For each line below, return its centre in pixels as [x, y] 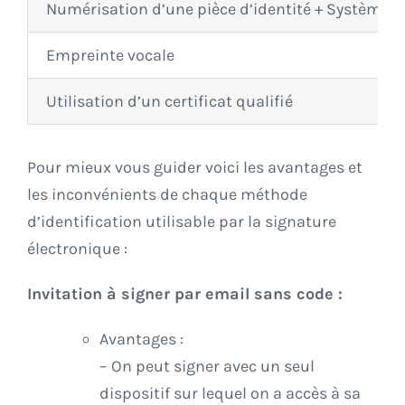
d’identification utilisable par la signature [182, 222]
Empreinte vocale [110, 56]
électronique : [77, 249]
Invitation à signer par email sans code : [185, 294]
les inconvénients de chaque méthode [167, 195]
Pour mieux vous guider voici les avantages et [195, 168]
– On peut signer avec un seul [207, 367]
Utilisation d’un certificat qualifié [170, 102]
